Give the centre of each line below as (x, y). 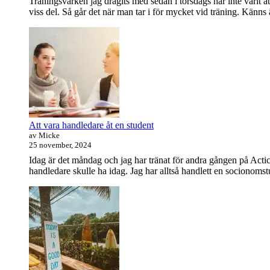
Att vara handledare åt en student (91, 125)
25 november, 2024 (60, 145)
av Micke (44, 136)
